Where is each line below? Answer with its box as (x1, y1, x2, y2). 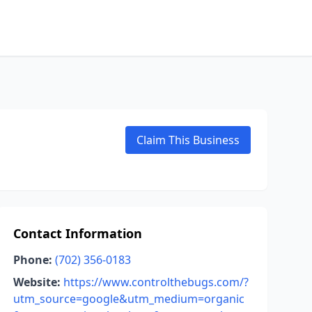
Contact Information (13, 225, 142, 242)
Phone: (13, 252, 52, 267)
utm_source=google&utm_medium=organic (13, 291, 244, 306)
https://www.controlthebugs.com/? (63, 274, 249, 290)
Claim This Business (136, 132, 240, 148)
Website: (13, 274, 61, 290)
